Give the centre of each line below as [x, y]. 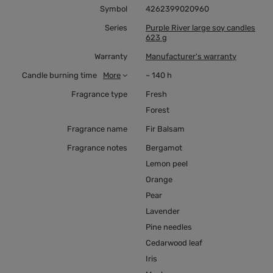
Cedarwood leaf [174, 243]
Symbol [114, 9]
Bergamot [164, 148]
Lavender [163, 211]
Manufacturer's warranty [191, 57]
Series [116, 28]
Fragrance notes [97, 148]
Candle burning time [59, 76]
